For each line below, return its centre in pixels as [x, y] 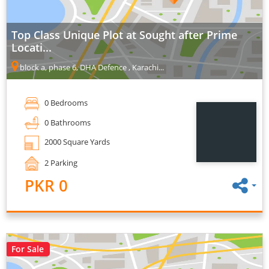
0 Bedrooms [65, 103]
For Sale [28, 249]
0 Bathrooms [67, 122]
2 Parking [60, 162]
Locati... [32, 48]
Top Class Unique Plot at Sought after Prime [124, 35]
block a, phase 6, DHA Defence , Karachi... [91, 68]
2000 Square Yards [76, 142]
